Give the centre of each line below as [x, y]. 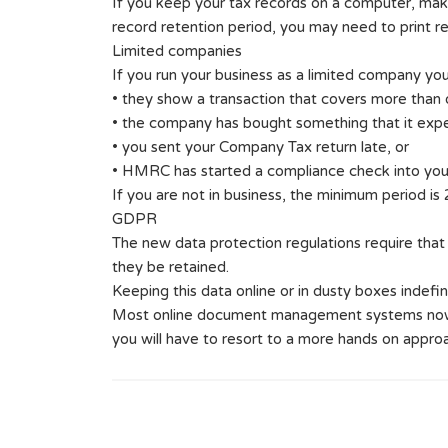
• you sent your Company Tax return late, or [260, 147]
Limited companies [177, 51]
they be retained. [170, 267]
